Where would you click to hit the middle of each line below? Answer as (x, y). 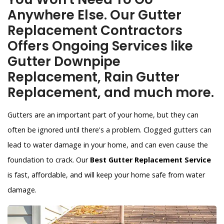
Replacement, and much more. (111, 92)
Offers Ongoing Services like (100, 46)
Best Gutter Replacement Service (150, 160)
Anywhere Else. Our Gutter (94, 15)
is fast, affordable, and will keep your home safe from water (106, 175)
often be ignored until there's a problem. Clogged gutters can (109, 130)
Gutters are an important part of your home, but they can (103, 115)
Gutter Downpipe (64, 61)
